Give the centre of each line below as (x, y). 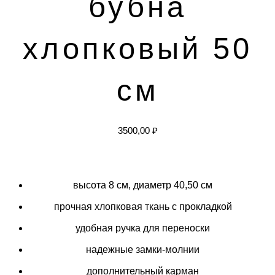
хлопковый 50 (137, 49)
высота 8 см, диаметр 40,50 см (143, 185)
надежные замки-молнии (143, 250)
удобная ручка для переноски (143, 228)
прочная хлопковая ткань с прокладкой (143, 207)
